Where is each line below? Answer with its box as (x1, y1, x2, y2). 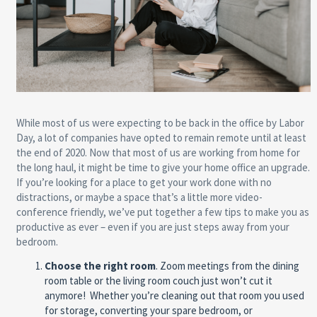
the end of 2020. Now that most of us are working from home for (16, 146, 300, 160)
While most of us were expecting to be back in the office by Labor (16, 116, 304, 130)
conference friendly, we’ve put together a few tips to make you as (16, 205, 309, 219)
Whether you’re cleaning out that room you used (87, 289, 304, 303)
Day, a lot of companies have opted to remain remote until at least (16, 131, 306, 145)
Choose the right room (44, 259, 156, 273)
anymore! (44, 289, 88, 303)
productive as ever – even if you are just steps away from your (16, 220, 289, 234)
